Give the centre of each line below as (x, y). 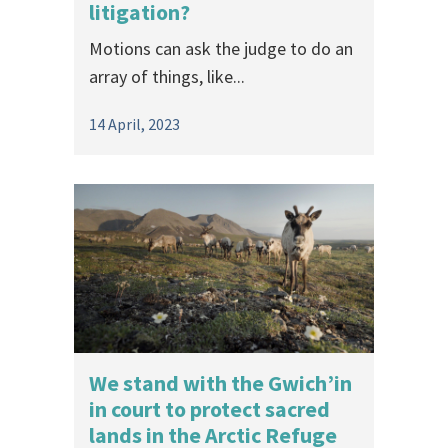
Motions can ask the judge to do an (221, 48)
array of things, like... (167, 76)
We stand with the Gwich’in (220, 382)
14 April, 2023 (134, 123)
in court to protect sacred (209, 408)
